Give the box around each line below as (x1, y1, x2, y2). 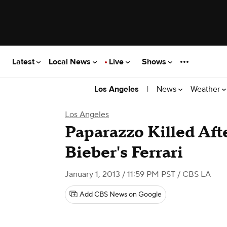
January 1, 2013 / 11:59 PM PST (65, 169, 175, 179)
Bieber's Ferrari (65, 142, 183, 163)
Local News (49, 56, 93, 67)
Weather (191, 84, 222, 94)
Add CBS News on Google (80, 190, 162, 199)
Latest (12, 56, 36, 67)
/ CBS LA (175, 169, 211, 179)
